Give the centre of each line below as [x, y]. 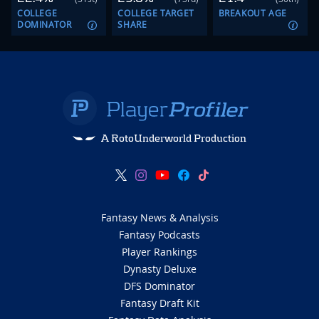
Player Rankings [159, 252]
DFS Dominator [159, 286]
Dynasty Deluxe [159, 269]
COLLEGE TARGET [156, 13]
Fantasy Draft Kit [159, 303]
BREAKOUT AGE [252, 13]
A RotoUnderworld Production [174, 138]
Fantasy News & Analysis [159, 218]
